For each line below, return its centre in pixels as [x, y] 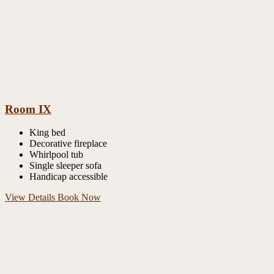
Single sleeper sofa [65, 166]
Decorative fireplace [68, 144]
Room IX [28, 109]
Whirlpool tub [56, 155]
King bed [47, 133]
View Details [31, 198]
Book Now [79, 198]
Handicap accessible [68, 177]
